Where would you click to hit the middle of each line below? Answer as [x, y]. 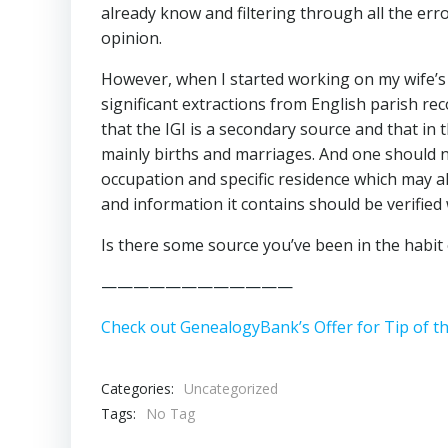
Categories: [137, 388]
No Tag [170, 414]
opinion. [131, 38]
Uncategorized [231, 389]
